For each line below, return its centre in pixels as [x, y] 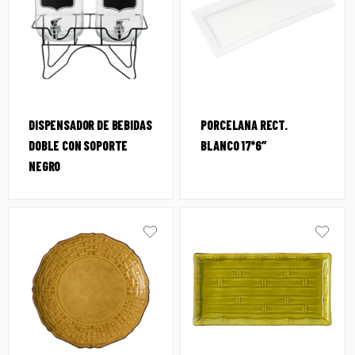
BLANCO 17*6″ [234, 146]
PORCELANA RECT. [244, 125]
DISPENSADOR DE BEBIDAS [90, 125]
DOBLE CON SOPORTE [78, 146]
